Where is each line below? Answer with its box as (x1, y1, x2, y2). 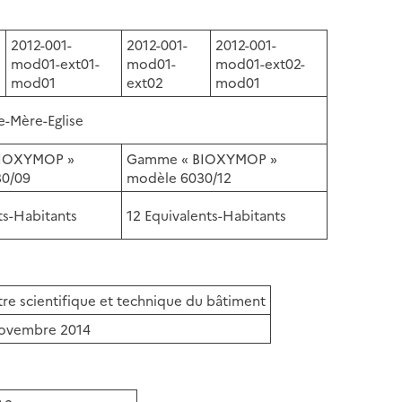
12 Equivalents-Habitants (127, 205, 287, 224)
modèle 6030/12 (127, 167, 232, 187)
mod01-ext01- (11, 53, 100, 73)
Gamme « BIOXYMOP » (127, 148, 278, 168)
